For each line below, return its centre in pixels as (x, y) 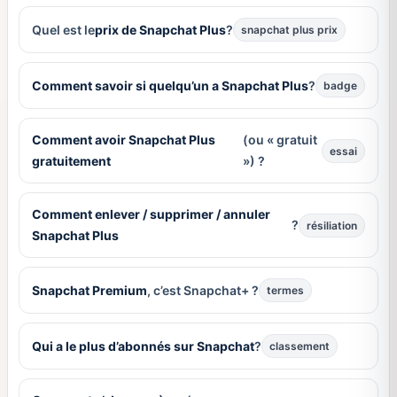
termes (285, 291)
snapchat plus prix (289, 30)
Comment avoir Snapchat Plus (123, 140)
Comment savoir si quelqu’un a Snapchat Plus (170, 85)
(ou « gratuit (280, 140)
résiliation (332, 225)
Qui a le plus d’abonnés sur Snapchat (143, 346)
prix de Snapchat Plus (160, 29)
